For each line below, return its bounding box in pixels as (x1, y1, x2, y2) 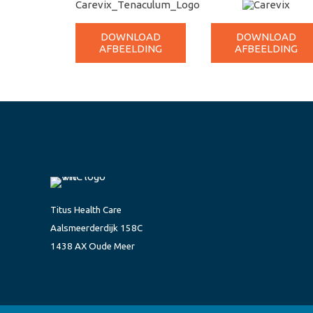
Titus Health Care (50, 205, 122, 215)
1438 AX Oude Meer (50, 241, 135, 252)
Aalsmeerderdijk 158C (50, 223, 143, 233)
